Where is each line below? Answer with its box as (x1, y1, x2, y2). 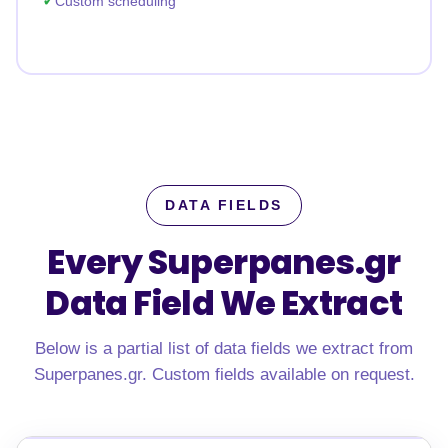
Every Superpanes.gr (47, 239, 401, 286)
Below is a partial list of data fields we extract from (35, 339, 413, 358)
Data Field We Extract (45, 280, 403, 327)
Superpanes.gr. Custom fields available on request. (33, 365, 415, 384)
